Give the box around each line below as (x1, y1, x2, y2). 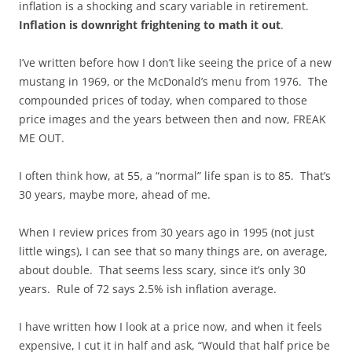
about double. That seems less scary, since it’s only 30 (19, 262, 306, 277)
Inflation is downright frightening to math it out (19, 16, 280, 32)
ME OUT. (19, 130, 64, 145)
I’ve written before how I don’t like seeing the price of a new (19, 54, 332, 70)
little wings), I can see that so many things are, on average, (19, 243, 328, 258)
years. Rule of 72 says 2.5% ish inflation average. (19, 280, 277, 296)
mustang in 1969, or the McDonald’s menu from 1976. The (19, 73, 328, 89)
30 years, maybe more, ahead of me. (19, 186, 211, 202)
